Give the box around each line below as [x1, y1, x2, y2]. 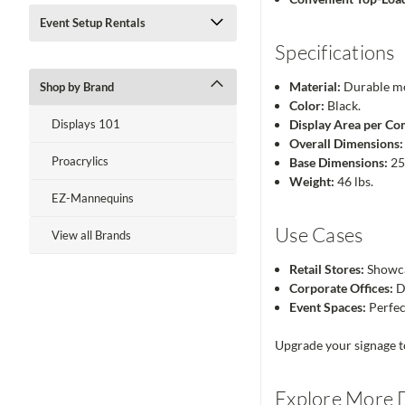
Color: [289, 98, 325, 114]
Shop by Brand [40, 80, 114, 94]
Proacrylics [52, 154, 108, 168]
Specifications [275, 40, 395, 65]
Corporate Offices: [289, 280, 394, 297]
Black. [325, 98, 362, 114]
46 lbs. [334, 174, 374, 190]
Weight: [289, 174, 335, 190]
